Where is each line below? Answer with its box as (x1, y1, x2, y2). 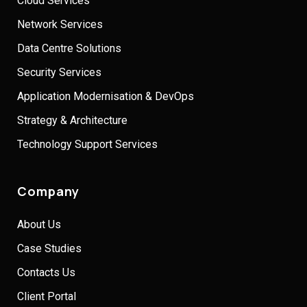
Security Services (17, 65, 101, 79)
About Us (17, 217, 61, 231)
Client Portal (17, 289, 76, 303)
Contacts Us (17, 265, 75, 279)
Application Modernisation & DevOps (17, 89, 194, 103)
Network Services (17, 17, 103, 31)
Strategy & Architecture (17, 113, 127, 127)
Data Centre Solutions (17, 41, 121, 55)
